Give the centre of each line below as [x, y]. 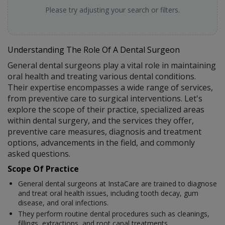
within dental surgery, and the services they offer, [101, 120]
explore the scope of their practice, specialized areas [106, 109]
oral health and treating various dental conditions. [102, 76]
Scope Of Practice [43, 168]
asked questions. [39, 153]
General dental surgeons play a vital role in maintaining [112, 65]
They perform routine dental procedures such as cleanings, [114, 214]
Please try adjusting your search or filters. [113, 10]
